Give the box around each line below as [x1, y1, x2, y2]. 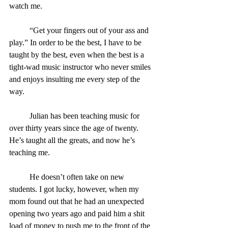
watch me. [9, 1, 42, 10]
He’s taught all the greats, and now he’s [9, 135, 137, 145]
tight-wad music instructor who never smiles [9, 62, 153, 71]
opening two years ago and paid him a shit [9, 209, 147, 218]
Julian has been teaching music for [9, 111, 30, 120]
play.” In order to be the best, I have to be [9, 38, 144, 47]
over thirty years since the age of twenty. [9, 123, 140, 132]
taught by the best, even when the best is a [9, 50, 146, 59]
